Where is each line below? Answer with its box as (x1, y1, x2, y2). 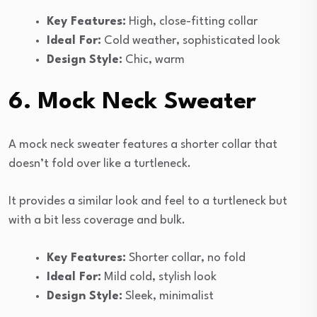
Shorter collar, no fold (126, 251, 246, 264)
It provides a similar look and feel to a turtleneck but (8, 195, 287, 207)
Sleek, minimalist (122, 289, 214, 302)
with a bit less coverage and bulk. (8, 214, 185, 226)
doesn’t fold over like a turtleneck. (8, 157, 191, 170)
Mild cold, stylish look (101, 270, 217, 283)
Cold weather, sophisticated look (101, 34, 280, 47)
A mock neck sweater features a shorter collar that (8, 138, 277, 151)
